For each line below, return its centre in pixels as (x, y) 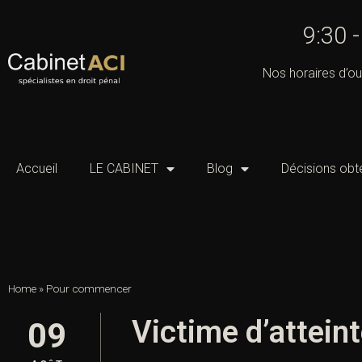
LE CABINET (124, 169)
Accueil (37, 169)
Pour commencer (89, 289)
